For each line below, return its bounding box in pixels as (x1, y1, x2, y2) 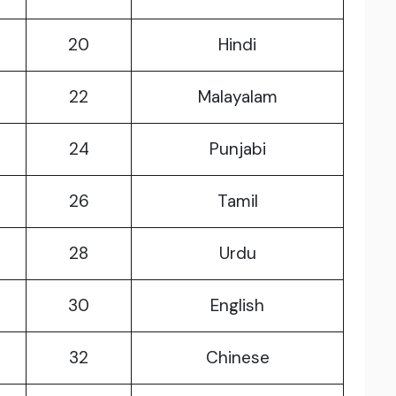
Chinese (205, 346, 270, 369)
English (210, 294, 264, 317)
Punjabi (209, 138, 266, 161)
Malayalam (197, 86, 278, 109)
